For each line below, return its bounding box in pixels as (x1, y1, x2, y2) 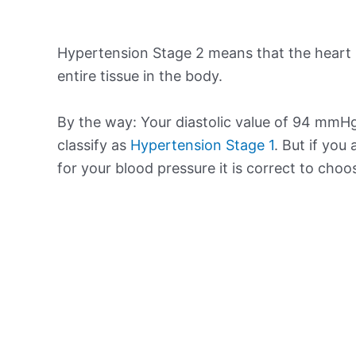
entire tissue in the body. (57, 67, 222, 84)
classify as (57, 136, 130, 153)
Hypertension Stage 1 (130, 136, 274, 153)
